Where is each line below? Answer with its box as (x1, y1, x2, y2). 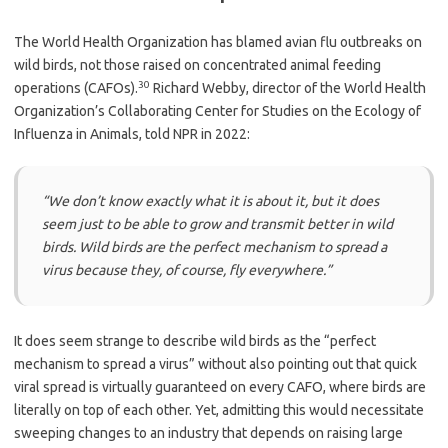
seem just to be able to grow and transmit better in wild (42, 215, 393, 232)
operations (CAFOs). (14, 79, 138, 96)
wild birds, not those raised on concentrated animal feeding (14, 56, 381, 73)
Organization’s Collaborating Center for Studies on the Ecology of (14, 102, 421, 119)
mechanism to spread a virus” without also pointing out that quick (14, 355, 417, 372)
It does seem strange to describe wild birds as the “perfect (14, 332, 376, 349)
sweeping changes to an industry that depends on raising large (14, 424, 403, 441)
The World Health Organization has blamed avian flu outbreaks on (14, 33, 422, 50)
